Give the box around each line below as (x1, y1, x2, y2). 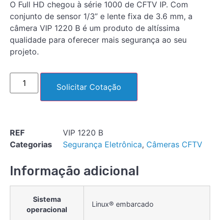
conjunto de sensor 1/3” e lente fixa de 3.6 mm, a (10, 11, 192, 21)
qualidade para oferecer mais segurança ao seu (10, 34, 187, 45)
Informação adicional (10, 163, 139, 178)
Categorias (10, 139, 52, 149)
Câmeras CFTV (146, 139, 202, 149)
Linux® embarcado (92, 199, 154, 208)
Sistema (33, 194, 61, 203)
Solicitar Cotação (56, 82, 122, 92)
